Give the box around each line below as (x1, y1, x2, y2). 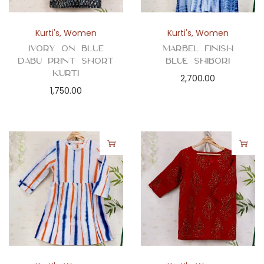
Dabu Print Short (18, 55, 114, 66)
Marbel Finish (162, 42, 233, 54)
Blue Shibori (166, 55, 230, 66)
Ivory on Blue (28, 42, 104, 54)
